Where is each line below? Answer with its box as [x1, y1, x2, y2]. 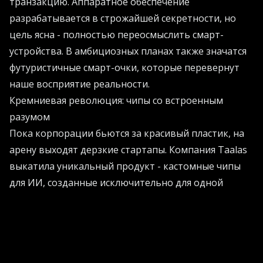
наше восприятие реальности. [9, 77, 150, 90]
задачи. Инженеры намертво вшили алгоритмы [9, 192, 232, 205]
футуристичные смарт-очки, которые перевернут [9, 60, 240, 74]
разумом [9, 110, 50, 123]
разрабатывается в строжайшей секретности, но [9, 11, 236, 25]
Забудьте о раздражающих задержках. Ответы [9, 241, 227, 255]
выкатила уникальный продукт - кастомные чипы [9, 159, 241, 173]
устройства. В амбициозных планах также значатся [9, 44, 247, 58]
